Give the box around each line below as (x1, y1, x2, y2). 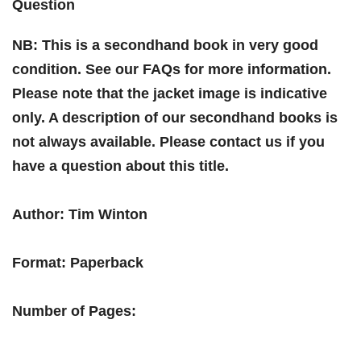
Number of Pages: (12, 303, 136, 319)
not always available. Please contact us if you (12, 134, 325, 150)
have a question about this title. (12, 158, 229, 174)
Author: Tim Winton (12, 206, 147, 222)
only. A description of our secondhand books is (12, 110, 338, 126)
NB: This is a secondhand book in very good (12, 37, 318, 53)
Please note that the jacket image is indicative (12, 85, 327, 102)
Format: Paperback (12, 255, 143, 271)
